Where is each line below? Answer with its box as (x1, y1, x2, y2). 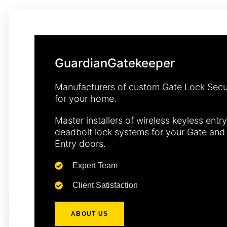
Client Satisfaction (72, 180, 138, 190)
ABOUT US (71, 210, 108, 217)
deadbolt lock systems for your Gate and (55, 126, 225, 137)
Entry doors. (55, 138, 106, 149)
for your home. (55, 93, 117, 104)
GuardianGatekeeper (55, 55, 175, 70)
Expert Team (72, 161, 118, 170)
